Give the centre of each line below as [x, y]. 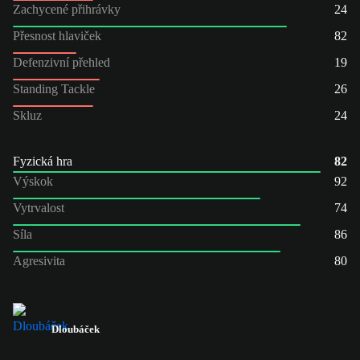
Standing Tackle [54, 88]
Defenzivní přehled [61, 62]
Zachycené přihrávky [67, 9]
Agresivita [39, 260]
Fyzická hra [43, 161]
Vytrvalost [39, 207]
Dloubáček [76, 329]
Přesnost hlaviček [57, 35]
